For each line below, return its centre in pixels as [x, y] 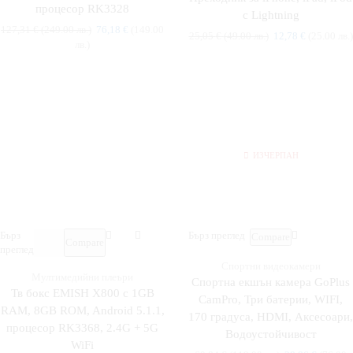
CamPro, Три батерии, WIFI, [271, 300]
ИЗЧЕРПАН [275, 155]
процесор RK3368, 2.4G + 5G [82, 328]
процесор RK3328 [82, 9]
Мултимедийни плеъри [82, 277]
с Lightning [271, 15]
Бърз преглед [217, 236]
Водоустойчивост [271, 334]
